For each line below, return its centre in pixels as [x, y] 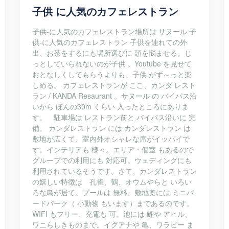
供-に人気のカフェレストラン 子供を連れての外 [110, 42]
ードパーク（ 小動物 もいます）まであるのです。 [113, 203]
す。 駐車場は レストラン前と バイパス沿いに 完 [114, 117]
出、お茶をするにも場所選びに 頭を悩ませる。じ [112, 53]
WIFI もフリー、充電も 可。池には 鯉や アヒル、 [112, 214]
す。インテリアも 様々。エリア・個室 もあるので [113, 149]
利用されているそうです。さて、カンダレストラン [114, 171]
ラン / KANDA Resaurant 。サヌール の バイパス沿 [114, 96]
